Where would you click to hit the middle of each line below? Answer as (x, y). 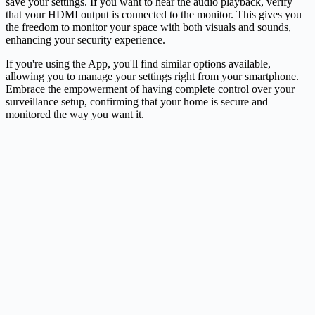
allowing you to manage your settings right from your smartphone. (152, 76)
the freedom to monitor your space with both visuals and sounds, (148, 27)
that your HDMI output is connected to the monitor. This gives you (154, 14)
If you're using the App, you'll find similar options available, (138, 63)
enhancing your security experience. (85, 39)
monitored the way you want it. (75, 114)
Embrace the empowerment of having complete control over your (150, 89)
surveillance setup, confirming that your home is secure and (137, 101)
